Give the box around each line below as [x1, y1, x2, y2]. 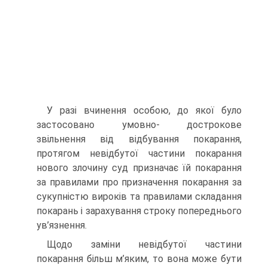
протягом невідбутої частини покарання [36, 148, 242, 159]
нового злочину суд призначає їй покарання [36, 162, 242, 173]
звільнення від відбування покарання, [36, 133, 242, 145]
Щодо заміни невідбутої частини [47, 239, 242, 250]
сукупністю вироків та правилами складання [36, 191, 242, 202]
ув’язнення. [36, 220, 87, 231]
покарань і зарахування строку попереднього [36, 205, 242, 217]
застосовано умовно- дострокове [36, 119, 242, 130]
